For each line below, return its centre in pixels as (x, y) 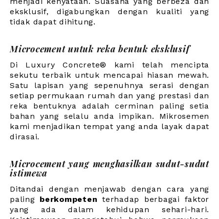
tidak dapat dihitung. (53, 22)
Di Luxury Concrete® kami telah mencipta (109, 65)
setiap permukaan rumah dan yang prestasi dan (109, 96)
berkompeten (69, 199)
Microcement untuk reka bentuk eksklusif (100, 49)
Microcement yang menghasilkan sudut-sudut (109, 164)
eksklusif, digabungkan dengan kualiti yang (109, 12)
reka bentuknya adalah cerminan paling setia (109, 106)
